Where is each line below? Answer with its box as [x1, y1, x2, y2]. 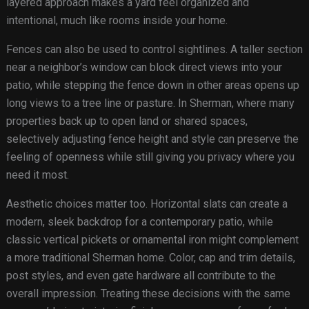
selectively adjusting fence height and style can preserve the [6, 132, 299, 146]
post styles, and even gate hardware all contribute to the [6, 269, 276, 283]
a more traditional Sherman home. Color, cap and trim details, [6, 251, 295, 265]
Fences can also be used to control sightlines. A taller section [6, 43, 303, 57]
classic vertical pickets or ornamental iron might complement [6, 233, 299, 247]
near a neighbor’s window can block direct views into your [6, 61, 282, 74]
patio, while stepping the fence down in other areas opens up [6, 79, 299, 92]
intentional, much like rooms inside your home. [6, 14, 228, 28]
